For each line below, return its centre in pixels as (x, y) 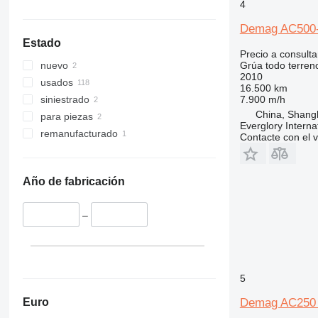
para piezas (66, 117)
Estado (42, 43)
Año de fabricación (73, 182)
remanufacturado (79, 134)
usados (56, 83)
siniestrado (65, 100)
